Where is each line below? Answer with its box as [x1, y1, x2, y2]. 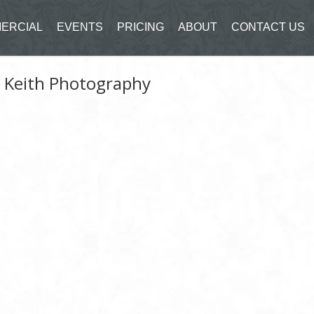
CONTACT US [231, 21, 305, 34]
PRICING [116, 21, 164, 34]
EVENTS [56, 21, 103, 34]
